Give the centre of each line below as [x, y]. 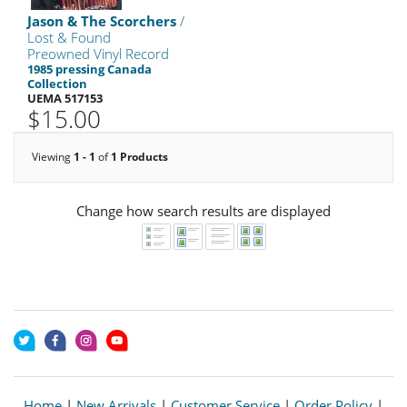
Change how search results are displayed [203, 211]
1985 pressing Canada [89, 69]
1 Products [139, 157]
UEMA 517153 [65, 98]
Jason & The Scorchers [102, 21]
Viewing [53, 157]
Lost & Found [69, 37]
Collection [57, 84]
